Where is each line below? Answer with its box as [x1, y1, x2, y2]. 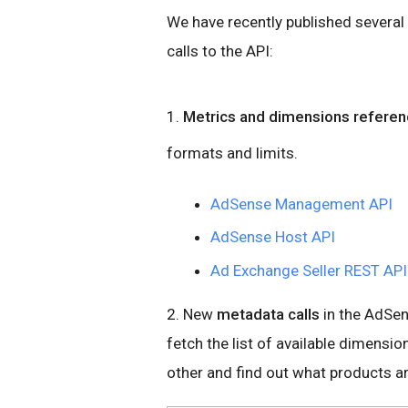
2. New [167, 304, 217, 323]
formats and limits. [167, 144, 298, 162]
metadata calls [217, 304, 320, 323]
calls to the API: [167, 42, 273, 60]
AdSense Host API [210, 228, 335, 247]
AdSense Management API [210, 195, 393, 213]
